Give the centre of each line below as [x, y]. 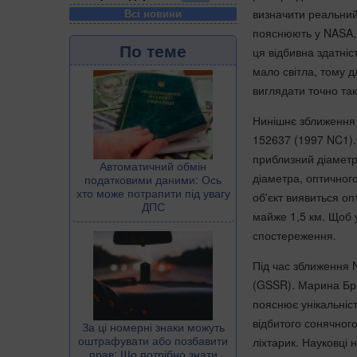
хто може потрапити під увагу [153, 192]
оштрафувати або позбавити [153, 340]
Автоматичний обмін [153, 165]
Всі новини [153, 13]
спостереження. [294, 235]
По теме [153, 50]
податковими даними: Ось [153, 179]
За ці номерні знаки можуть [153, 326]
